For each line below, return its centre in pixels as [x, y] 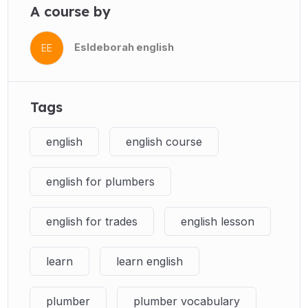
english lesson [217, 221]
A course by [70, 11]
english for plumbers [100, 181]
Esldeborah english [124, 48]
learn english [149, 261]
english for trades [91, 221]
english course [164, 141]
